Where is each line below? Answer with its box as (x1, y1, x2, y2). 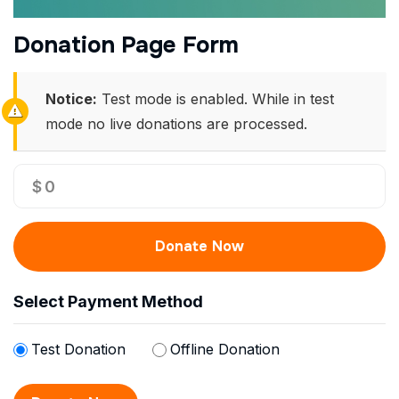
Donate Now (155, 237, 244, 256)
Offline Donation (170, 340, 280, 358)
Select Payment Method (13, 292, 203, 311)
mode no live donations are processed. (45, 115, 307, 133)
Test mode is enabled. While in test (97, 90, 334, 108)
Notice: (45, 90, 97, 108)
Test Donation (31, 340, 126, 358)
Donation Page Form (13, 30, 239, 60)
